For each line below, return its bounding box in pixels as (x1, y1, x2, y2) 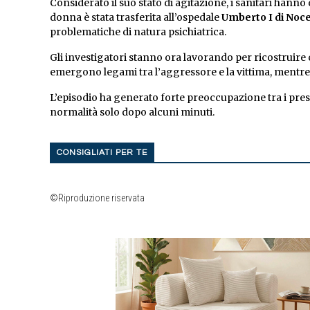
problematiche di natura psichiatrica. (50, 26, 226, 39)
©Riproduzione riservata (50, 192, 145, 204)
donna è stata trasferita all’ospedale (50, 11, 221, 24)
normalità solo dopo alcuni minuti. (50, 106, 215, 119)
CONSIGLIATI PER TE (57, 148, 147, 158)
